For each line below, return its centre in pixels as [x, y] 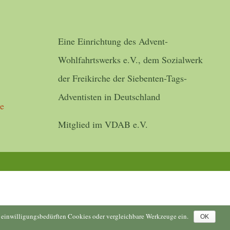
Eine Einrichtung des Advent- [113, 41]
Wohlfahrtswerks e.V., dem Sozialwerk [130, 60]
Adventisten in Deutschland [109, 97]
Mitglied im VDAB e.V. [103, 124]
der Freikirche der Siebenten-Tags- [122, 78]
